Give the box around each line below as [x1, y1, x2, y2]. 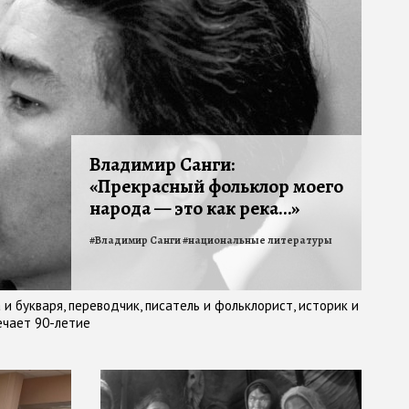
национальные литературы [188, 233, 332, 248]
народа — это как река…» [89, 195, 299, 222]
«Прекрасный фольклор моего [89, 173, 343, 200]
